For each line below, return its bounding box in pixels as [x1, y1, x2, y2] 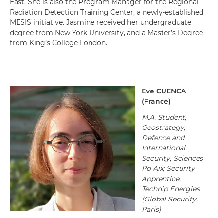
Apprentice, [142, 174, 181, 183]
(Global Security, [142, 195, 198, 203]
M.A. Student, [142, 113, 186, 122]
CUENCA [156, 87, 186, 95]
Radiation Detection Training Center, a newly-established [10, 8, 203, 17]
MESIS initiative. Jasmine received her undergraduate [10, 18, 191, 27]
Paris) [142, 205, 161, 214]
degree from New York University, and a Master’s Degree [10, 28, 203, 37]
